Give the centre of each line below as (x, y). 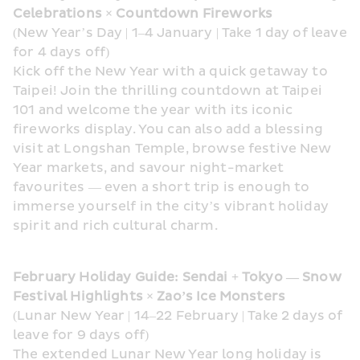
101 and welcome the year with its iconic (153, 110)
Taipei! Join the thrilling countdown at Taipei (168, 91)
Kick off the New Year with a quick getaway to (170, 72)
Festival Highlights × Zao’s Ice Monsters (149, 297)
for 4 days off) (61, 52)
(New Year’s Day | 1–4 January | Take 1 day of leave (180, 33)
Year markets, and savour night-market (149, 168)
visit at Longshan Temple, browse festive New (172, 149)
